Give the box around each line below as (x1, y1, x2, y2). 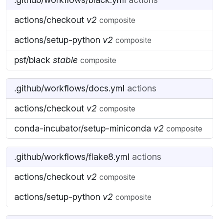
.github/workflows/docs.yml (14, 83, 127, 93)
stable (53, 54, 78, 65)
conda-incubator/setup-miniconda (14, 123, 153, 133)
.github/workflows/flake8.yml (14, 151, 132, 162)
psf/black (14, 54, 53, 65)
